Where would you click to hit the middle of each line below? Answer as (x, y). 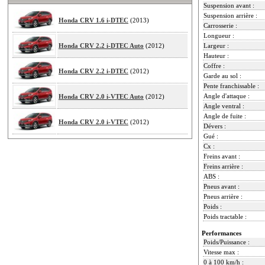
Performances (222, 233)
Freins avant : (222, 156)
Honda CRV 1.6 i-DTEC (93, 20)
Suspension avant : (229, 5)
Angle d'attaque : (227, 96)
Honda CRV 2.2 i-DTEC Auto (101, 45)
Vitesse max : (221, 252)
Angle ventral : (224, 106)
